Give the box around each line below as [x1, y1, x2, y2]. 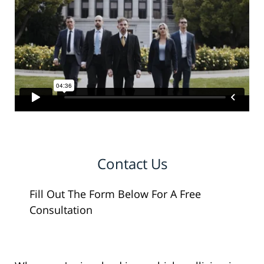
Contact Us [97, 154, 167, 174]
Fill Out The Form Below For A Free [29, 187, 201, 202]
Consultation [29, 203, 93, 217]
